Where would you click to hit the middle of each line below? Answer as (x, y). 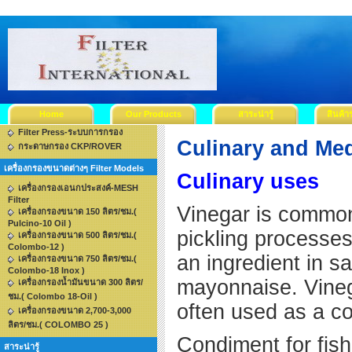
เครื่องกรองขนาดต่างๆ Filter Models (74, 168)
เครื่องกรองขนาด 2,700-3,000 (75, 310)
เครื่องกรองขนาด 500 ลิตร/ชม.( (77, 235)
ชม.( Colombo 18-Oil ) (53, 296)
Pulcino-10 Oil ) (40, 223)
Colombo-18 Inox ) (46, 270)
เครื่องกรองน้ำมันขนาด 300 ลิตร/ (81, 282)
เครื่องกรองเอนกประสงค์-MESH (78, 188)
